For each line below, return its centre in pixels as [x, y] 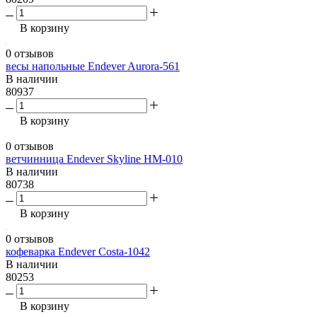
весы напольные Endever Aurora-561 [93, 67]
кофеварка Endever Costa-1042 [78, 252]
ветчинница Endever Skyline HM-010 [94, 159]
